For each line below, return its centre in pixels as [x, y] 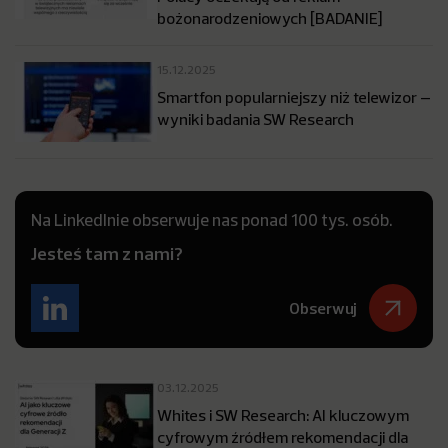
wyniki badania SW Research [255, 119]
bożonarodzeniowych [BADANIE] [269, 18]
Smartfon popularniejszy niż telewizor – [294, 97]
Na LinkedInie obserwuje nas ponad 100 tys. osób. [212, 219]
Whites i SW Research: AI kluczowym [283, 415]
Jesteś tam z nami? [107, 253]
